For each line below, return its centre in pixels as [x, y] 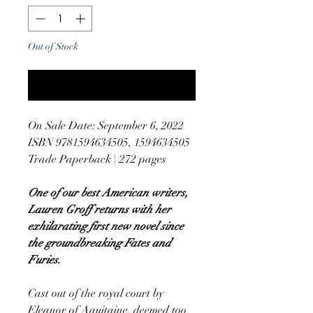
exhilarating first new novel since [106, 226]
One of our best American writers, [108, 192]
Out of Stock [53, 46]
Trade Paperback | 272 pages [97, 159]
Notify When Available [112, 85]
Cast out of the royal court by [96, 293]
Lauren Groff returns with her [100, 209]
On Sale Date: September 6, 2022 [106, 125]
